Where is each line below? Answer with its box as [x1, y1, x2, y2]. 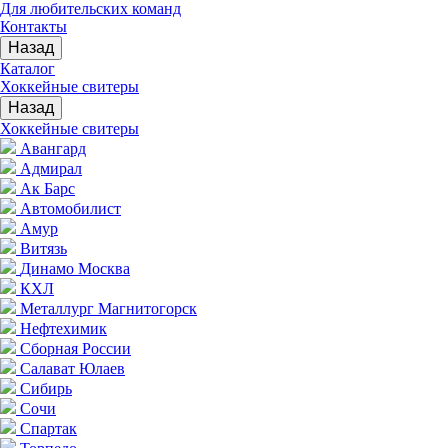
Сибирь [20, 380, 72, 397]
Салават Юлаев [20, 360, 125, 377]
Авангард [20, 140, 86, 157]
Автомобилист [20, 200, 121, 217]
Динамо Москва [20, 260, 130, 277]
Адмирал [20, 160, 82, 177]
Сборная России [20, 340, 131, 357]
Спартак [20, 420, 77, 437]
